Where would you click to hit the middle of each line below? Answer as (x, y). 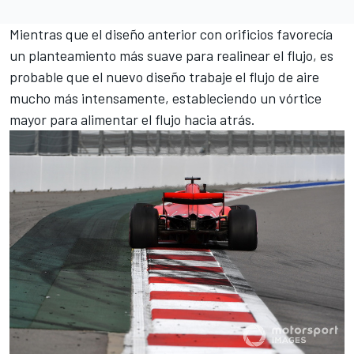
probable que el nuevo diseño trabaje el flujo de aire (164, 76)
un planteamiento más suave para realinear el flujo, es (171, 55)
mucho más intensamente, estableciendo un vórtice (166, 98)
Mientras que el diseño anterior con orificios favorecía (171, 34)
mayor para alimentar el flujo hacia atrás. (132, 119)
